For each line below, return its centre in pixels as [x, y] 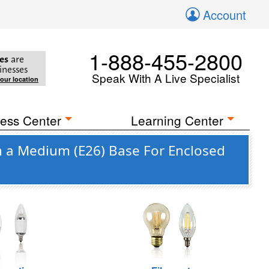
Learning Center [177, 120]
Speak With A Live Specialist [166, 78]
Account [225, 15]
